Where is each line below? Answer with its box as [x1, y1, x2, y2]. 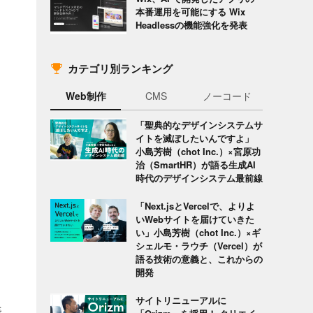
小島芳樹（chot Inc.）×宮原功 [135, 144, 261, 158]
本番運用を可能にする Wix [135, 4, 245, 18]
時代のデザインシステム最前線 [135, 170, 263, 184]
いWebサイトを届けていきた [135, 212, 254, 226]
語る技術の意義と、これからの [135, 252, 263, 265]
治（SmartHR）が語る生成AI [135, 157, 256, 171]
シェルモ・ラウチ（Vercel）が [135, 238, 262, 252]
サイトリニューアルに [135, 293, 226, 307]
